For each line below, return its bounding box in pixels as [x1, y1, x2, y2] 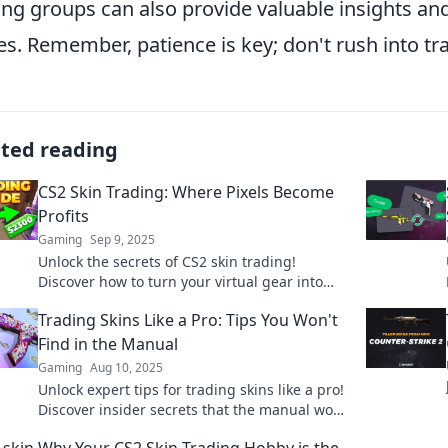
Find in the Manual [38, 333, 178, 356]
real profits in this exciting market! [38, 292, 269, 312]
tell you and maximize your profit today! [38, 420, 304, 440]
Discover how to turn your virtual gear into [38, 272, 323, 292]
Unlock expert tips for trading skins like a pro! [38, 380, 344, 400]
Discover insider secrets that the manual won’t [38, 400, 349, 420]
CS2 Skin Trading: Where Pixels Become [38, 181, 334, 204]
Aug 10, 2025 [90, 359, 163, 377]
